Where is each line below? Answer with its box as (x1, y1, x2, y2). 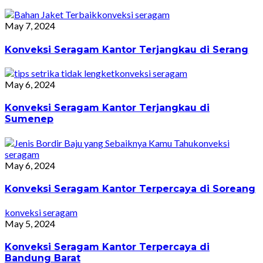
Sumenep (5, 113, 53, 125)
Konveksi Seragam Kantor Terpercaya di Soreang (5, 183, 255, 194)
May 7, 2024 (5, 20, 55, 32)
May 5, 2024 (5, 218, 55, 230)
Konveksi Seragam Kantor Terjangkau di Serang (5, 43, 248, 55)
